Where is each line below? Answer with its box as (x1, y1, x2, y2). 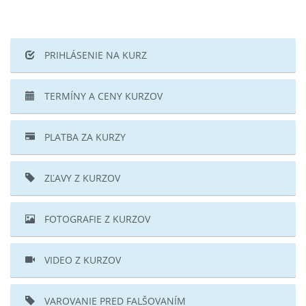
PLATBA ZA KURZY (42, 130, 126, 143)
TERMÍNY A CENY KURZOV (42, 89, 163, 102)
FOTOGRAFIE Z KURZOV (42, 212, 150, 225)
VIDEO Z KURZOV (42, 253, 121, 266)
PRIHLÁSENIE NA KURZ (42, 48, 147, 61)
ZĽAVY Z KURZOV (42, 171, 120, 184)
